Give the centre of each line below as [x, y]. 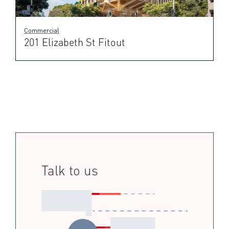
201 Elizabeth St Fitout [75, 42]
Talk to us [70, 171]
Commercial [42, 31]
